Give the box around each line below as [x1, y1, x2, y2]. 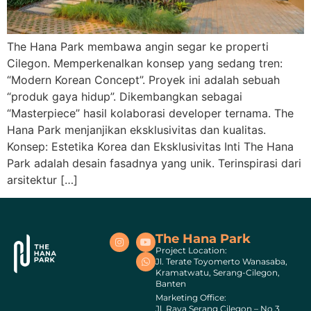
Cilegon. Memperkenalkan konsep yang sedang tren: [7, 56, 283, 70]
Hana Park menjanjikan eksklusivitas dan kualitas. [7, 122, 266, 137]
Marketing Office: [155, 292, 226, 303]
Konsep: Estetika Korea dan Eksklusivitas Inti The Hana [7, 139, 294, 153]
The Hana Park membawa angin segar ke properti [7, 39, 269, 53]
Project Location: [155, 245, 227, 256]
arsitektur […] [7, 172, 78, 187]
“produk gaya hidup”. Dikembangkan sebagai [7, 89, 242, 103]
